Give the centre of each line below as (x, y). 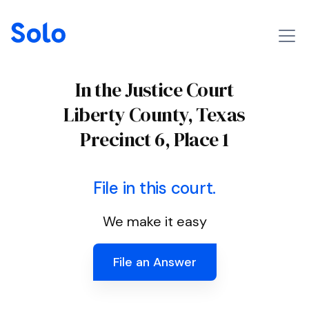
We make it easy (154, 221)
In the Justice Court (154, 90)
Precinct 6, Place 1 (154, 139)
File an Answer (154, 262)
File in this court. (154, 188)
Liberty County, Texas (154, 114)
